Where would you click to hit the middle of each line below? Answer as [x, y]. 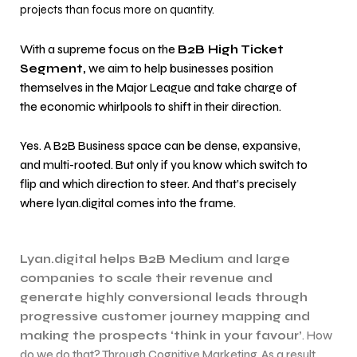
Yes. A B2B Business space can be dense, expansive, [160, 147]
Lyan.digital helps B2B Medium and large [155, 260]
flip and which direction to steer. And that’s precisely [158, 185]
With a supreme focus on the [99, 49]
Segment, [53, 69]
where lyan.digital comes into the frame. [128, 204]
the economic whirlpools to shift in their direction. [151, 107]
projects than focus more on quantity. [117, 10]
